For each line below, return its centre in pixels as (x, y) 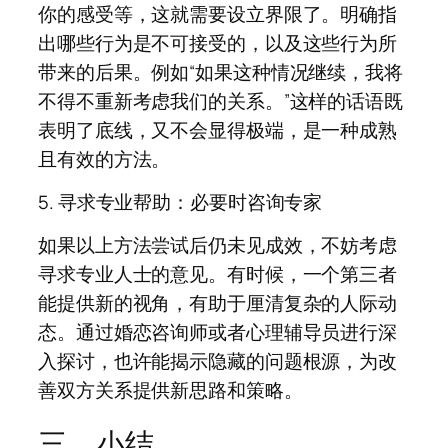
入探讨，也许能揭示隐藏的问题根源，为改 (218, 360)
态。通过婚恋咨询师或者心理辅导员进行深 (218, 331)
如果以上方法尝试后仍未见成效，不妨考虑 (218, 244)
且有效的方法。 (104, 158)
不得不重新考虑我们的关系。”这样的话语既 (220, 100)
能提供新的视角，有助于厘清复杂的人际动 (218, 302)
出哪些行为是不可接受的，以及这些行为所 (218, 42)
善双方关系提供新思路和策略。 (170, 389)
